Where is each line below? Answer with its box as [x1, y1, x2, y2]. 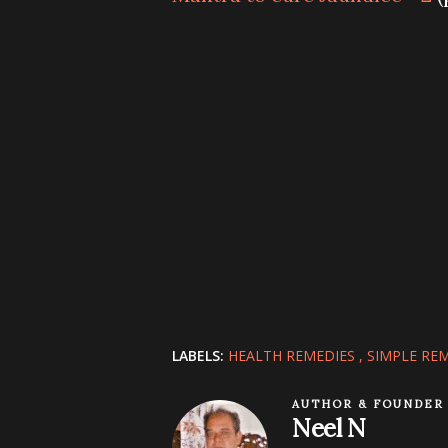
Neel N [292, 413, 366, 444]
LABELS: [172, 346, 224, 365]
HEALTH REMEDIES [228, 346, 359, 365]
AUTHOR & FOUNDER [292, 397, 444, 411]
